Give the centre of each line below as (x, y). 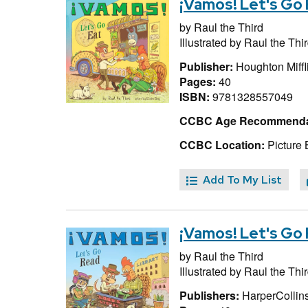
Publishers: (211, 295)
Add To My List (242, 180)
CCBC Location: (222, 144)
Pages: (199, 81)
